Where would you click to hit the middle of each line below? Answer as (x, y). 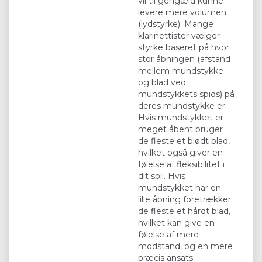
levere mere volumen (182, 12)
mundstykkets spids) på (186, 94)
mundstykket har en (180, 187)
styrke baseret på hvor (184, 47)
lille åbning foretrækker (185, 199)
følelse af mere (168, 234)
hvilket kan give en (176, 223)
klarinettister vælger (179, 35)
